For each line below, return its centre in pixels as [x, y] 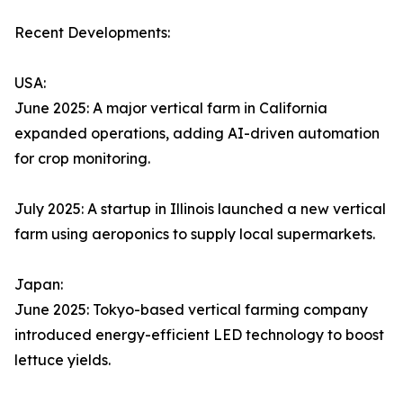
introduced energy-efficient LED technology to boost [199, 335]
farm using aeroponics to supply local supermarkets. [195, 234]
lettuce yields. [63, 360]
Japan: [39, 285]
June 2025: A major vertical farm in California [171, 108]
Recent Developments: [92, 33]
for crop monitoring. [82, 159]
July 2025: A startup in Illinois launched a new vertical [200, 209]
